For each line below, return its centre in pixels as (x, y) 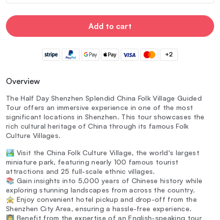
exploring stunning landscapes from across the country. (101, 190)
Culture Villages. (33, 136)
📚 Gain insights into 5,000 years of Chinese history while (104, 181)
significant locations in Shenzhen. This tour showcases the (105, 117)
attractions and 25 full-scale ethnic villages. (81, 171)
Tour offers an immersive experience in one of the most (100, 108)
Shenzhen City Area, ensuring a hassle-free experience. (99, 209)
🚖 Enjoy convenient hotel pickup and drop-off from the (101, 199)
